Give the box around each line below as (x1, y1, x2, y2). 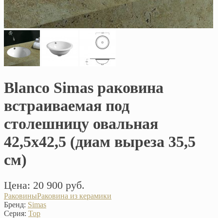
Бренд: (4, 200, 26, 209)
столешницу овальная (4, 114, 158, 132)
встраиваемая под (4, 96, 129, 114)
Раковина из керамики (37, 192, 111, 200)
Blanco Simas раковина (4, 78, 163, 96)
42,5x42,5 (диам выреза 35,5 (4, 132, 196, 150)
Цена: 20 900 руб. (4, 179, 85, 192)
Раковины (4, 192, 37, 200)
